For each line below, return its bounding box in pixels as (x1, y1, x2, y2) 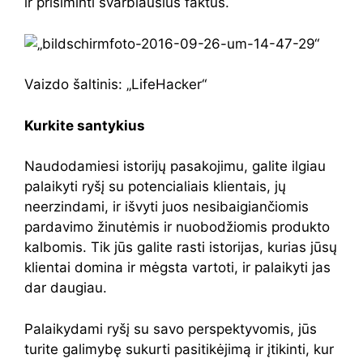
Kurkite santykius (24, 117, 145, 134)
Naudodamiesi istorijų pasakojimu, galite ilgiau (24, 158, 326, 174)
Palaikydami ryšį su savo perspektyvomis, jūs (24, 320, 317, 337)
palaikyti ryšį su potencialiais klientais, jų (24, 178, 286, 194)
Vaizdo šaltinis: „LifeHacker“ (24, 76, 207, 92)
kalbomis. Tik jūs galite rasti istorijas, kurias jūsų (24, 239, 337, 255)
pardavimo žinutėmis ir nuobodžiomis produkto (24, 219, 330, 235)
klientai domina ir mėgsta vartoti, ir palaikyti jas (24, 259, 331, 275)
